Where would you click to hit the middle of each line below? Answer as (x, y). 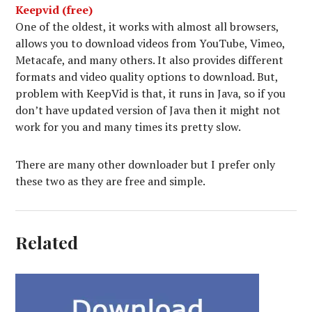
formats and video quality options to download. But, (147, 76)
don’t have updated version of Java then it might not (148, 110)
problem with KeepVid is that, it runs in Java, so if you (151, 93)
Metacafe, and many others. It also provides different (150, 60)
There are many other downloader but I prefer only (146, 164)
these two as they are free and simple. (111, 181)
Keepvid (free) (54, 9)
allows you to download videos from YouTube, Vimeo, (150, 43)
